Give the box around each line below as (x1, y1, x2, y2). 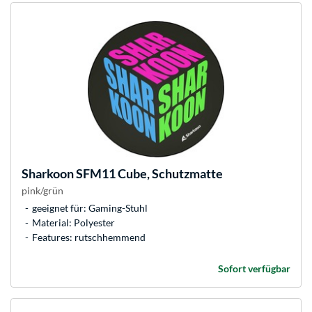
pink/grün (22, 185, 63, 197)
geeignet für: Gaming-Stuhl (32, 202, 148, 214)
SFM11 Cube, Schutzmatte (74, 166, 223, 182)
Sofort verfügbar (218, 263, 290, 275)
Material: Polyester (32, 217, 115, 229)
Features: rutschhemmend (32, 231, 146, 244)
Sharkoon (22, 166, 74, 182)
